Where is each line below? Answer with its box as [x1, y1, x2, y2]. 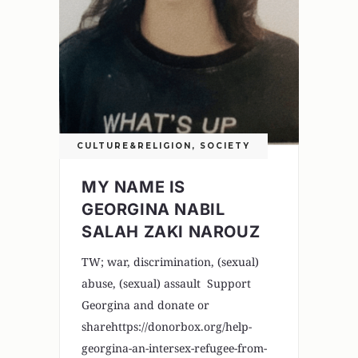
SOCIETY [200, 141, 250, 152]
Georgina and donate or [82, 297, 209, 313]
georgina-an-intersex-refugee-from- [82, 340, 267, 356]
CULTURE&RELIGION [77, 141, 192, 152]
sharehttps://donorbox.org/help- [82, 319, 252, 335]
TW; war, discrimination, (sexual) [82, 254, 259, 270]
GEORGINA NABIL [82, 200, 225, 220]
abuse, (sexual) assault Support [82, 276, 251, 292]
